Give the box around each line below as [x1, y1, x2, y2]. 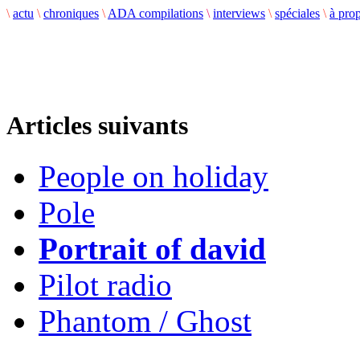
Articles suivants [6, 111, 188, 141]
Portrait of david [39, 231, 266, 267]
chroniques [43, 6, 99, 20]
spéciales [275, 6, 320, 20]
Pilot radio [39, 268, 172, 303]
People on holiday [39, 159, 268, 194]
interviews [213, 6, 265, 20]
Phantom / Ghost [39, 304, 252, 339]
